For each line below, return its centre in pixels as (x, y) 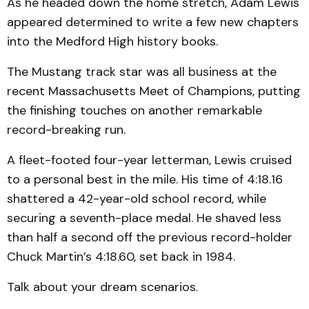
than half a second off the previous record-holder (150, 237)
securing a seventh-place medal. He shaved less (144, 218)
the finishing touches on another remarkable (134, 110)
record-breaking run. (66, 130)
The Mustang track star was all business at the (142, 72)
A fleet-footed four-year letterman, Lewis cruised (149, 160)
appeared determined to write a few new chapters (153, 22)
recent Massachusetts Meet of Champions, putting (154, 91)
